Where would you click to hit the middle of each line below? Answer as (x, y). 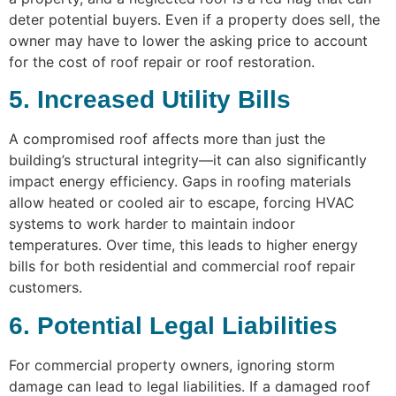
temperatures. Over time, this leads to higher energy (183, 245)
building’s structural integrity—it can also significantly (188, 160)
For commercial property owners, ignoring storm (172, 365)
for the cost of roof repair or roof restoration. (162, 62)
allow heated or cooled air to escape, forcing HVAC (182, 203)
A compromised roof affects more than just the (167, 139)
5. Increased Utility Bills (150, 100)
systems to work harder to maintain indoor (152, 224)
